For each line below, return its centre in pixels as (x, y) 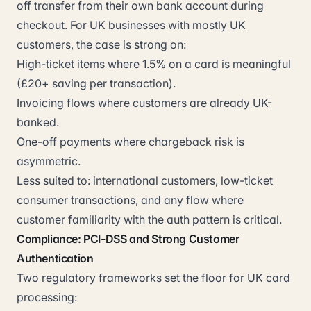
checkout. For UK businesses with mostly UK (131, 25)
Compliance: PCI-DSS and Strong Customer (128, 239)
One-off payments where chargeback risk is (131, 142)
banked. (38, 122)
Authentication (55, 258)
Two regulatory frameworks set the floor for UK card (153, 278)
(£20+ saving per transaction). (96, 83)
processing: (47, 297)
